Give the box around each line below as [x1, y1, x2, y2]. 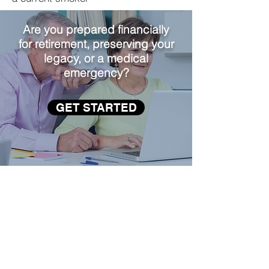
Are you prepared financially [23, 22, 169, 37]
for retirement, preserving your [18, 37, 174, 51]
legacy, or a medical [44, 51, 148, 65]
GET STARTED [55, 101, 137, 114]
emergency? [63, 65, 129, 80]
